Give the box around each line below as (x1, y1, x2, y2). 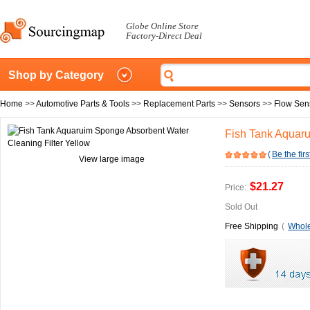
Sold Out (225, 202, 257, 212)
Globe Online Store (126, 21, 199, 31)
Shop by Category (8, 69, 104, 81)
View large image (78, 154, 145, 164)
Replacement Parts (143, 99, 215, 109)
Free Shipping (225, 221, 278, 231)
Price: (225, 183, 246, 192)
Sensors (229, 99, 260, 109)
